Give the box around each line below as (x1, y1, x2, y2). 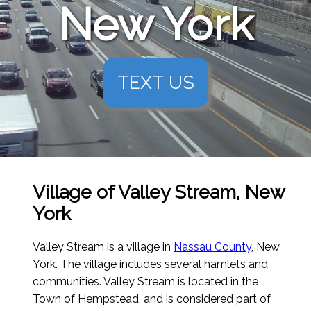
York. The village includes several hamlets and (33, 258, 269, 271)
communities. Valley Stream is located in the (33, 275, 259, 289)
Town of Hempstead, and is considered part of (33, 292, 271, 306)
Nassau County (174, 240, 252, 254)
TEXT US (117, 71, 194, 93)
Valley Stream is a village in (33, 240, 174, 254)
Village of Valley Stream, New (33, 181, 285, 203)
